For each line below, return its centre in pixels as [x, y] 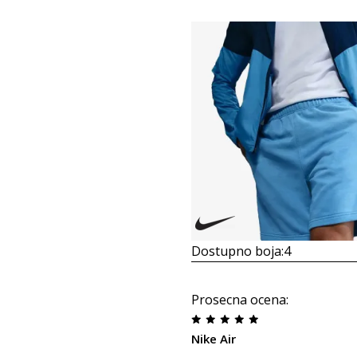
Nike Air [213, 339]
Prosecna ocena [238, 300]
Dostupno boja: [237, 251]
